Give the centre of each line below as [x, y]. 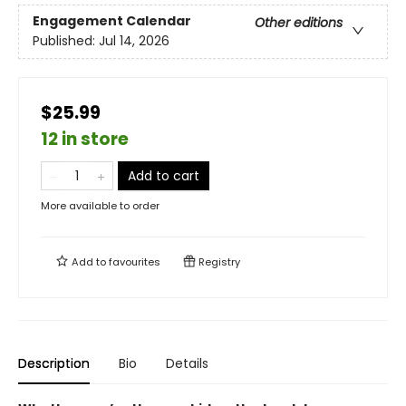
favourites [135, 262]
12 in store [85, 139]
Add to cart [164, 176]
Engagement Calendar [112, 21]
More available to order [100, 206]
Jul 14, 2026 [134, 41]
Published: [66, 41]
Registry [218, 262]
